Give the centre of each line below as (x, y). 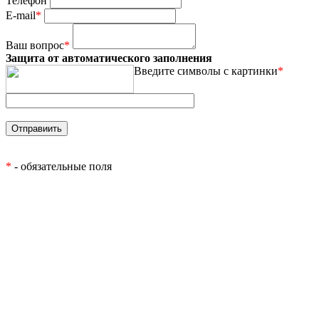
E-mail (21, 15)
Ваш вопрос (35, 45)
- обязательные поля (62, 166)
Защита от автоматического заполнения (109, 58)
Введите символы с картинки (206, 70)
